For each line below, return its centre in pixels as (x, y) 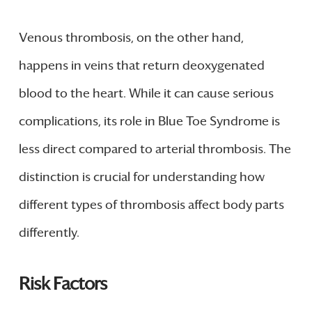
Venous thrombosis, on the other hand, (131, 38)
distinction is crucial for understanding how (141, 177)
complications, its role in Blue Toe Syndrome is (149, 122)
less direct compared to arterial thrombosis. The (155, 149)
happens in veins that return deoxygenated (141, 66)
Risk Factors (63, 283)
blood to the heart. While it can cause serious (146, 94)
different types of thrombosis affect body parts (151, 205)
